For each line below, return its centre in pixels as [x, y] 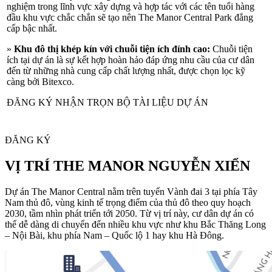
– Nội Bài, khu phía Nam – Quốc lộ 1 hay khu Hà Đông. [114, 235]
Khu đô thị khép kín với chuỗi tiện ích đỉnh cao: [112, 49]
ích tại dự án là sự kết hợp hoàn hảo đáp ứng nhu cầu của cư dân [131, 60]
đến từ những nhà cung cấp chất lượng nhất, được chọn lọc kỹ [126, 71]
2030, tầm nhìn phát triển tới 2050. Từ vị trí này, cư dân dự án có [129, 213]
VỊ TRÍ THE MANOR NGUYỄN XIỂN [127, 165]
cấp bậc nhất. [32, 29]
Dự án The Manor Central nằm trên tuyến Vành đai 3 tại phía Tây [131, 191]
